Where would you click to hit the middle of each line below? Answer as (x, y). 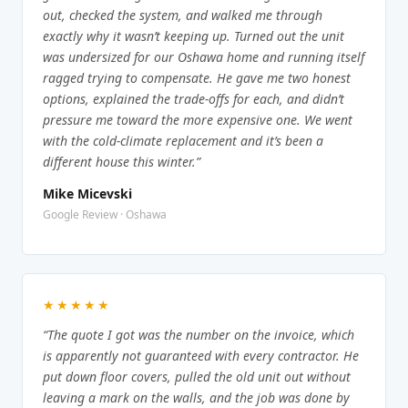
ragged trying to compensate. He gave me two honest (197, 78)
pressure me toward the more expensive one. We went (198, 120)
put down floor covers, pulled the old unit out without (197, 377)
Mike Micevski (87, 194)
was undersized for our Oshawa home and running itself (204, 57)
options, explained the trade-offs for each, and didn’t (194, 99)
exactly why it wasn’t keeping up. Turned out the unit (194, 36)
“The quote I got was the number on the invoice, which (199, 335)
